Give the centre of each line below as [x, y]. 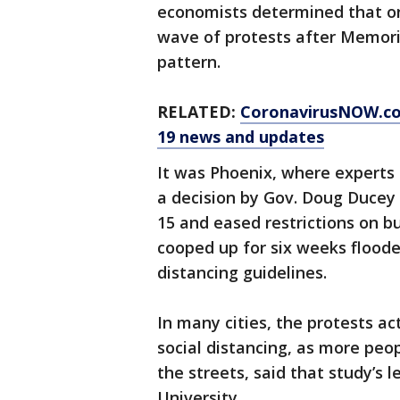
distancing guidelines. [242, 272]
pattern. [189, 62]
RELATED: [199, 112]
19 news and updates [241, 137]
